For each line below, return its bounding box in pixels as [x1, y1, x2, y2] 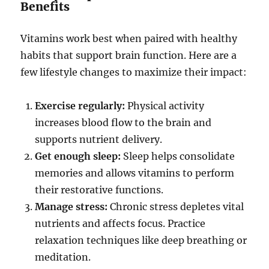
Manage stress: [35, 201, 108, 213]
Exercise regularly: [35, 100, 125, 112]
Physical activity [125, 100, 205, 112]
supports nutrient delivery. [35, 133, 163, 146]
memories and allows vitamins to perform [35, 167, 235, 180]
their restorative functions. [35, 184, 164, 196]
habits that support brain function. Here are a [20, 49, 237, 62]
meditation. [35, 251, 91, 264]
